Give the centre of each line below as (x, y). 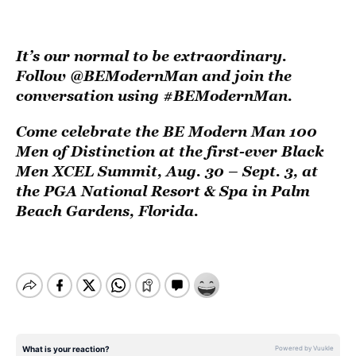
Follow (43, 75)
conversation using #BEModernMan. (154, 95)
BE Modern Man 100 (238, 131)
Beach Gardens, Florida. (107, 211)
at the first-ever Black (240, 151)
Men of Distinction (85, 151)
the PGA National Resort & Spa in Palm (163, 191)
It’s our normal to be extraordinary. (151, 56)
